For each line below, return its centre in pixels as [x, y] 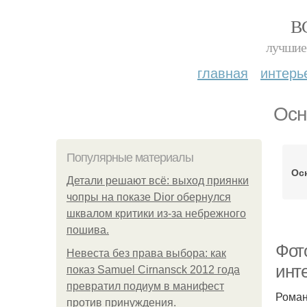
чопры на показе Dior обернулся [149, 197]
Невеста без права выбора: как [146, 253]
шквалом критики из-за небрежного [156, 213]
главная [223, 72]
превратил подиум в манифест [145, 286]
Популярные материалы [130, 158]
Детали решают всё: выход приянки [158, 181]
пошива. [88, 230]
